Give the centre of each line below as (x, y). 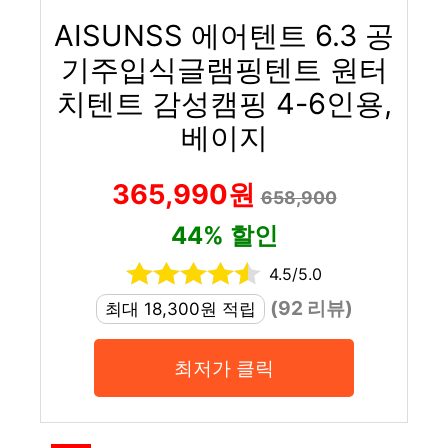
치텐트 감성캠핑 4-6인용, (224, 103)
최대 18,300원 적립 (180, 308)
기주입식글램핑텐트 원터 (224, 69)
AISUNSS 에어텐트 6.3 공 (224, 35)
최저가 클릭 (224, 367)
